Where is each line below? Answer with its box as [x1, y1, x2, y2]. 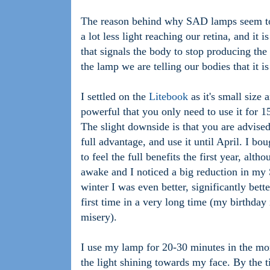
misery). [81, 211, 117, 224]
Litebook [149, 90, 188, 103]
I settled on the [81, 90, 149, 103]
